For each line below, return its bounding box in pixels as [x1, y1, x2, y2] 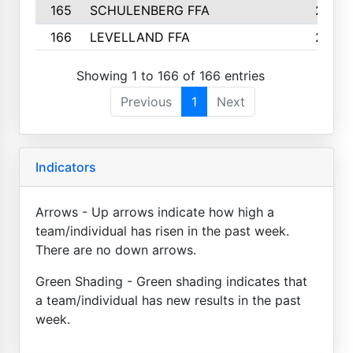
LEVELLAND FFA [89, 29, 190, 45]
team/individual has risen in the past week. [35, 222, 289, 239]
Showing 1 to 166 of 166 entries [76, 67, 265, 84]
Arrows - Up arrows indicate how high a [35, 203, 274, 220]
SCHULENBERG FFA [89, 2, 210, 18]
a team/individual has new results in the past [35, 292, 301, 308]
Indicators [35, 158, 96, 175]
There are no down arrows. [35, 241, 196, 258]
